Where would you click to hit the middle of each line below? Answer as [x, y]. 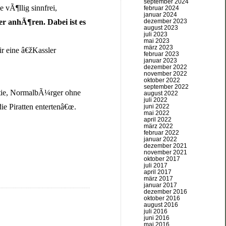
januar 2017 [160, 185]
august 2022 [161, 93]
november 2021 [165, 152]
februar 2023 [161, 54]
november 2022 [165, 74]
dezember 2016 [165, 192]
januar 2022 [160, 139]
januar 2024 [160, 15]
